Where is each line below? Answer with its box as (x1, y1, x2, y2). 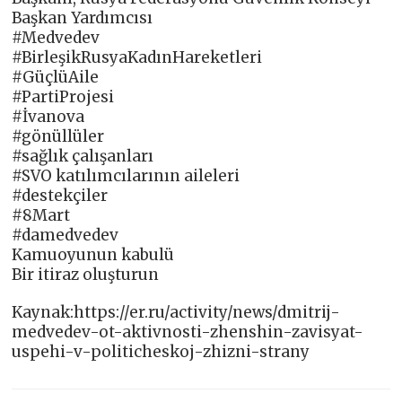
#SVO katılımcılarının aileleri (12, 166, 240, 187)
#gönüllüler (12, 127, 105, 147)
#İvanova (12, 107, 85, 127)
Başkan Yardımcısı (12, 8, 153, 29)
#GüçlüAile (12, 67, 100, 88)
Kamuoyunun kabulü (12, 245, 175, 266)
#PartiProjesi (12, 87, 115, 108)
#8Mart (12, 205, 71, 226)
